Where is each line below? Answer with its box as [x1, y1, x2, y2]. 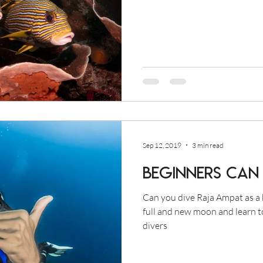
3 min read [192, 140, 224, 150]
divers [143, 220, 167, 231]
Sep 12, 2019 [143, 140, 181, 150]
